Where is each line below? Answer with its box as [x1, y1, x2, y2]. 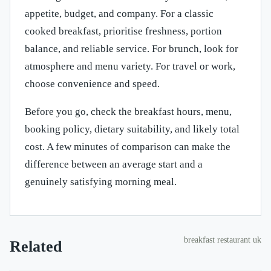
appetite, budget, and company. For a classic [25, 8, 214, 20]
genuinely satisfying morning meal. [25, 176, 177, 188]
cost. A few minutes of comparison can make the [25, 141, 230, 153]
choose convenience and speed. [25, 78, 160, 90]
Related [10, 238, 62, 256]
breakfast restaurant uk [184, 235, 261, 245]
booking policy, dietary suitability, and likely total [25, 123, 240, 135]
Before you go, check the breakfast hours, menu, [25, 106, 232, 118]
